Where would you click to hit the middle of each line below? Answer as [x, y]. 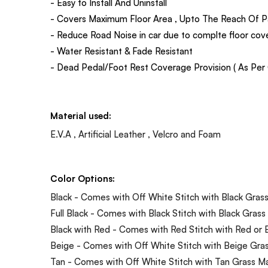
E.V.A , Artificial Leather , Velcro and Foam [135, 134]
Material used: [81, 115]
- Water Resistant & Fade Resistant [121, 51]
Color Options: [83, 178]
